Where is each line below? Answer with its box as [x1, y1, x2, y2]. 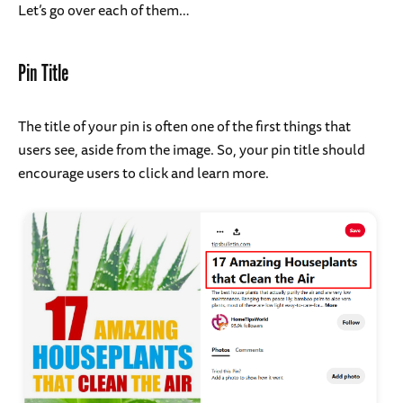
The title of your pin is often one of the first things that [18, 114, 351, 139]
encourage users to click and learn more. [18, 161, 272, 185]
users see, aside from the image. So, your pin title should [18, 138, 365, 162]
